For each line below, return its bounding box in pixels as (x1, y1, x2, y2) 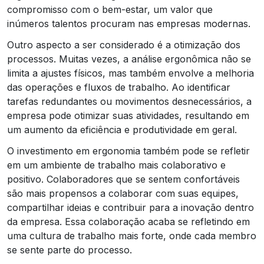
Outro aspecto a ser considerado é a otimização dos (7, 38, 240, 51)
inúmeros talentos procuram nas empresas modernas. (7, 17, 250, 29)
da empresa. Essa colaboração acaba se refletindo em (7, 215, 250, 227)
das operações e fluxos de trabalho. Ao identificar (7, 81, 230, 93)
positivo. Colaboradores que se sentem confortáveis (7, 173, 240, 185)
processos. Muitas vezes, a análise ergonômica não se (7, 52, 251, 65)
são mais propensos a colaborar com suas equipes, (7, 187, 239, 199)
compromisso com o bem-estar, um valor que (7, 3, 213, 15)
